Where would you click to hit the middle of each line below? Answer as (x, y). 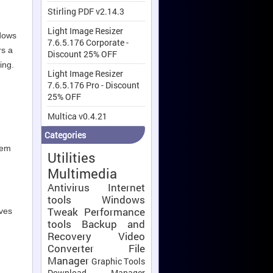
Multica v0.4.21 (77, 116)
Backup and (113, 224)
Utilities (72, 158)
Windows (123, 200)
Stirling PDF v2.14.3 (86, 12)
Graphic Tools (118, 261)
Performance (115, 212)
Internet (126, 188)
